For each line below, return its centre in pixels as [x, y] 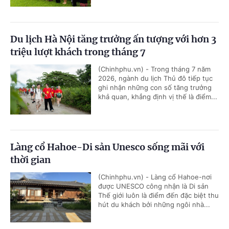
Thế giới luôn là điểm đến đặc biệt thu [158, 195]
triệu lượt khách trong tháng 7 [78, 52]
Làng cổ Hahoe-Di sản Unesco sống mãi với [107, 147]
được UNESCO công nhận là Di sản [153, 186]
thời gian [30, 159]
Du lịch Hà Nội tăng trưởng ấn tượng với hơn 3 [113, 39]
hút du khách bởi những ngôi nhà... [154, 204]
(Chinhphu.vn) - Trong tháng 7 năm [154, 69]
